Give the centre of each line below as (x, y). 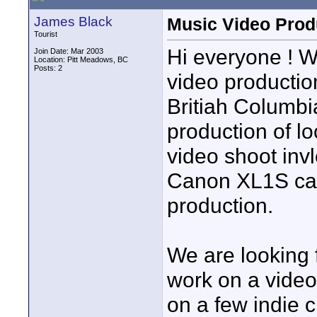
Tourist (46, 34)
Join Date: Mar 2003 (69, 51)
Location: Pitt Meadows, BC (81, 59)
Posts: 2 (48, 68)
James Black (73, 22)
